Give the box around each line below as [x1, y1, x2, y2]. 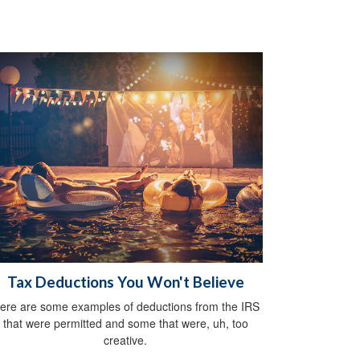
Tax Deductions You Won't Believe [6, 272, 244, 291]
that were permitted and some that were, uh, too [2, 314, 248, 331]
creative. [104, 331, 147, 348]
